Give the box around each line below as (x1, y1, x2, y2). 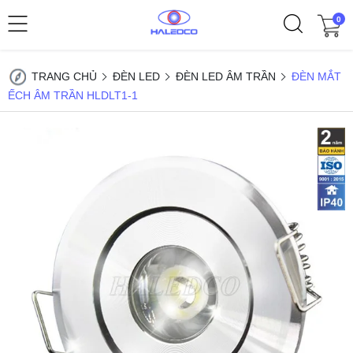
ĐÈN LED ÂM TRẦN (176, 70, 276, 83)
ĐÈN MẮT (292, 70, 341, 83)
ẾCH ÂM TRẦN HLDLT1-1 (8, 89, 138, 102)
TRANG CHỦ (32, 70, 97, 83)
